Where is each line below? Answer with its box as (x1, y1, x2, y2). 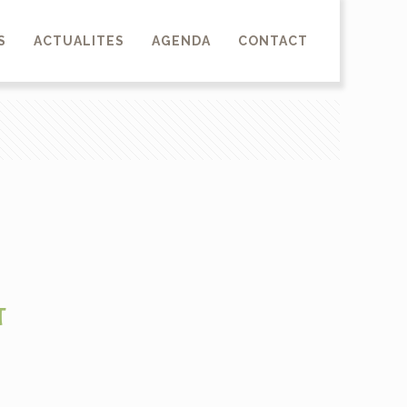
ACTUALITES (33, 34, 124, 48)
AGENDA (151, 34, 211, 48)
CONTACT (237, 34, 308, 48)
